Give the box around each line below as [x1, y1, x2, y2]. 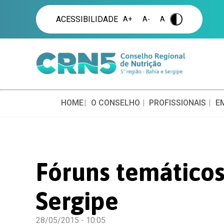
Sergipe [36, 186, 118, 215]
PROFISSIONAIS [149, 98, 206, 107]
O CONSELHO [90, 98, 140, 107]
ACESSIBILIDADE [56, 14, 118, 24]
